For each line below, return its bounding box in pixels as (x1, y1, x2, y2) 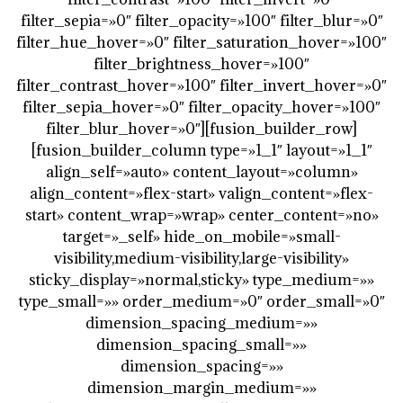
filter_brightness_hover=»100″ (94, 53, 309, 74)
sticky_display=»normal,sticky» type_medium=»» (29, 269, 374, 290)
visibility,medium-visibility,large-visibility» (54, 247, 349, 268)
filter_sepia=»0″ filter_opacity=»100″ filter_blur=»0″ (20, 10, 383, 31)
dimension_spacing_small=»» (96, 334, 307, 354)
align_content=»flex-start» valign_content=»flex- (30, 183, 373, 203)
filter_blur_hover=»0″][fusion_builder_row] (46, 118, 357, 139)
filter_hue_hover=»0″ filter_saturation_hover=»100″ (16, 31, 387, 52)
